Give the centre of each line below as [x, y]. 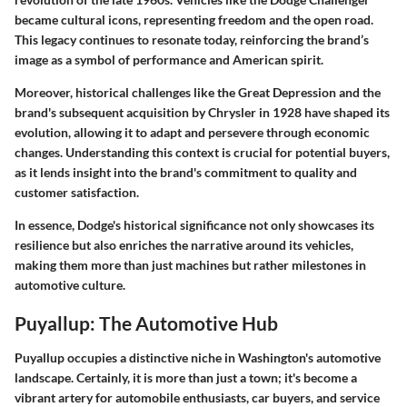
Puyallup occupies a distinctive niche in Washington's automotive [198, 357]
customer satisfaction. [77, 193]
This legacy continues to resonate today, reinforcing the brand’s [192, 40]
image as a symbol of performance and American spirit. [169, 60]
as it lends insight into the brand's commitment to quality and [186, 173]
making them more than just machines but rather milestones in [190, 265]
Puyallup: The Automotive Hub [146, 323]
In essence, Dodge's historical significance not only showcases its [194, 225]
